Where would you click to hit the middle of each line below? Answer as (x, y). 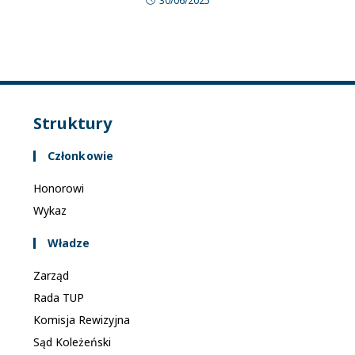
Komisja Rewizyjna (81, 319)
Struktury (72, 123)
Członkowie (80, 155)
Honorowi (58, 188)
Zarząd (51, 275)
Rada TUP (58, 297)
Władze (69, 242)
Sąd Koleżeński (72, 342)
